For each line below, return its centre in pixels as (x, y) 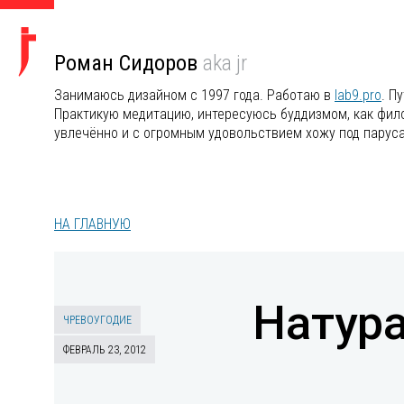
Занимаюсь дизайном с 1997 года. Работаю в (194, 95)
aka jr (225, 63)
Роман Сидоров (129, 63)
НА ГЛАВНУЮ (92, 224)
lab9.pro (358, 95)
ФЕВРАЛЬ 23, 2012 (105, 350)
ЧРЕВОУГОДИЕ (97, 320)
